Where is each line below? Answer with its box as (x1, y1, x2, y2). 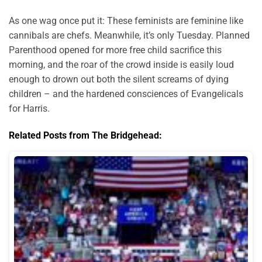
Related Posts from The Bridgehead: (9, 129, 162, 141)
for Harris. (9, 103, 52, 115)
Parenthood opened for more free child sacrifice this (9, 44, 222, 56)
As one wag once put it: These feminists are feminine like (9, 15, 243, 27)
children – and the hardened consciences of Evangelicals (9, 88, 243, 100)
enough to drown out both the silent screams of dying (9, 74, 229, 85)
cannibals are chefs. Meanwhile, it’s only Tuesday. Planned (9, 30, 250, 42)
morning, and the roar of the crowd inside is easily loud (9, 59, 234, 71)
